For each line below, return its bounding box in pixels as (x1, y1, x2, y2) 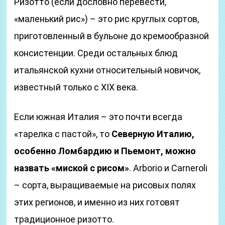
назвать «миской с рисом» (14, 163, 130, 173)
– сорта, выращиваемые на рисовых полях (14, 180, 196, 190)
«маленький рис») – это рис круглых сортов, (14, 14, 199, 24)
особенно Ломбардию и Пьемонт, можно (14, 146, 196, 156)
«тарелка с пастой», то (14, 129, 112, 139)
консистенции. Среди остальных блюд (14, 48, 178, 58)
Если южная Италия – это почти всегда (14, 111, 183, 122)
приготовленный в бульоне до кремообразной (14, 31, 209, 41)
